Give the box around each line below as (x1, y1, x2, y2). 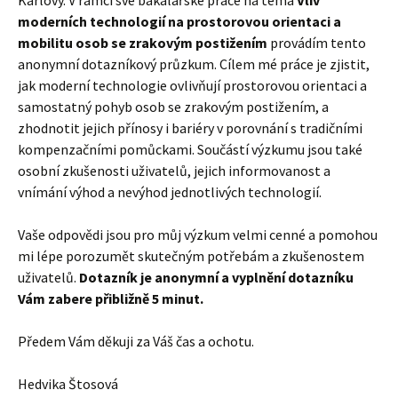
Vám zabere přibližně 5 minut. (18, 289, 203, 307)
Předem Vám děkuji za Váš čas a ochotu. (18, 331, 254, 350)
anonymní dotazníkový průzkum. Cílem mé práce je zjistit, (18, 54, 370, 73)
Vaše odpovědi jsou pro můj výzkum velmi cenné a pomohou (18, 225, 378, 243)
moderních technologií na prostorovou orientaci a (18, 12, 341, 30)
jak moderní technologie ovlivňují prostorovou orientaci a (18, 76, 367, 94)
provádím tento (267, 33, 366, 52)
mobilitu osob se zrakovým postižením (18, 33, 267, 52)
